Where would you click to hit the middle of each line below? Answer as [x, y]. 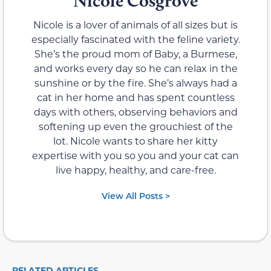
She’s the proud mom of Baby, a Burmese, [135, 54]
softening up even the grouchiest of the [135, 126]
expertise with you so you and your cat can [135, 155]
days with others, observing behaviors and [135, 112]
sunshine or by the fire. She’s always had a [135, 83]
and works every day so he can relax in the [135, 68]
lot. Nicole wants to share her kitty [135, 141]
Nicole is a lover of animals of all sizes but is [135, 25]
